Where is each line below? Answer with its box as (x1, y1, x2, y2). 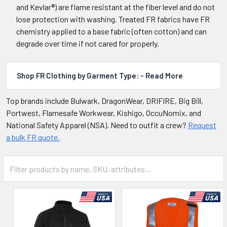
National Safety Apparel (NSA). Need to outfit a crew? (6, 120, 188, 130)
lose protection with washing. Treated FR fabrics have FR (16, 14, 210, 24)
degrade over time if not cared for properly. (16, 39, 159, 48)
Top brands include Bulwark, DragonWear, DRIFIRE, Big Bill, (6, 96, 203, 105)
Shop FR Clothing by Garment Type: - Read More (17, 71, 183, 80)
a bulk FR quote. (6, 132, 60, 142)
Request (188, 120, 216, 130)
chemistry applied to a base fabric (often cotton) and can (16, 26, 207, 36)
